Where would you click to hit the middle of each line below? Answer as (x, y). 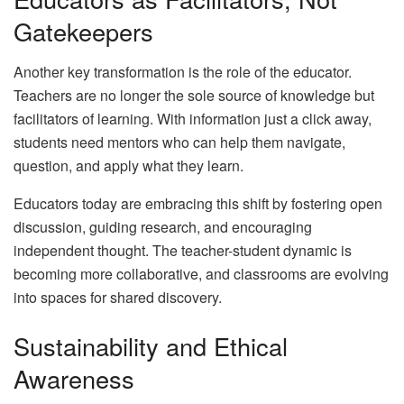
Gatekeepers (83, 32)
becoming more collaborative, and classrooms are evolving (201, 273)
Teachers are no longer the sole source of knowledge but (194, 95)
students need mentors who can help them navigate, (179, 142)
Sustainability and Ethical (151, 345)
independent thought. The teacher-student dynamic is (183, 250)
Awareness (74, 378)
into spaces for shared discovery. (118, 297)
